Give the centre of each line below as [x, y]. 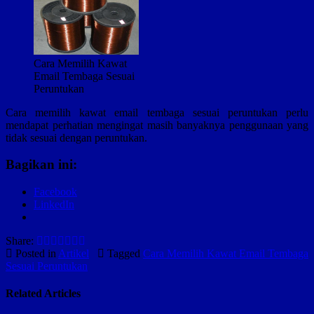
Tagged [124, 254]
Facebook [55, 192]
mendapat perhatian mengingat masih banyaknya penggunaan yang [157, 125]
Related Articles [43, 294]
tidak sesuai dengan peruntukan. [76, 137]
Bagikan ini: [41, 165]
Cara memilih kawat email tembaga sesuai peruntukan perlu [157, 112]
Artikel [74, 254]
